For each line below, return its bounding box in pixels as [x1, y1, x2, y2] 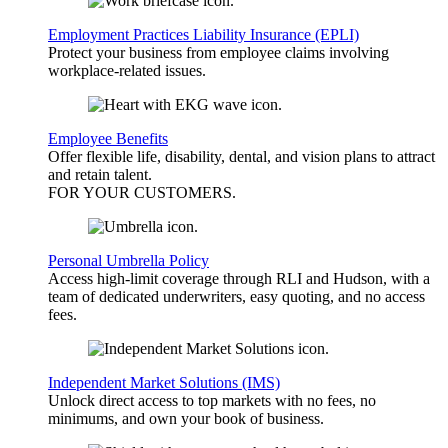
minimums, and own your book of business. [48, 410, 324, 428]
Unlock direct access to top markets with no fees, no [48, 392, 376, 410]
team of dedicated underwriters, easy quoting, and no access [48, 288, 425, 306]
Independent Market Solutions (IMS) [48, 374, 280, 392]
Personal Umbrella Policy [48, 252, 209, 270]
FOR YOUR [48, 184, 134, 202]
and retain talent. [48, 166, 152, 184]
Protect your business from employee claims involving [48, 44, 389, 62]
